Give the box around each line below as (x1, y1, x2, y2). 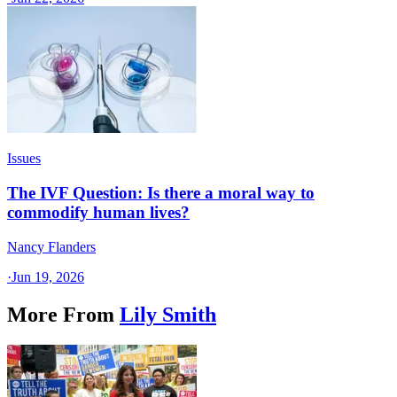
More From (7, 302, 114, 326)
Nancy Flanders (7, 238, 96, 254)
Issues (7, 151, 41, 167)
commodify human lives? (7, 203, 190, 222)
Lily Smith (120, 302, 216, 326)
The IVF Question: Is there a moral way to (7, 183, 315, 203)
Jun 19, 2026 (12, 269, 84, 284)
